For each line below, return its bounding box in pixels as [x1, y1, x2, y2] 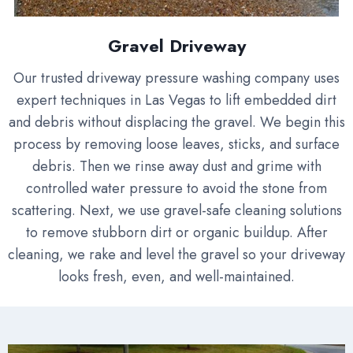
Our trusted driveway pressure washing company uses [13, 68, 340, 89]
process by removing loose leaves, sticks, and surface [13, 134, 340, 155]
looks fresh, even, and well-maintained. [58, 266, 295, 288]
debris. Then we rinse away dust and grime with [32, 156, 321, 177]
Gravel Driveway [107, 33, 246, 59]
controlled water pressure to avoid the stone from [26, 178, 327, 199]
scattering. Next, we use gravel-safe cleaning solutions [11, 200, 342, 221]
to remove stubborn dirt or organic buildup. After [25, 222, 328, 243]
